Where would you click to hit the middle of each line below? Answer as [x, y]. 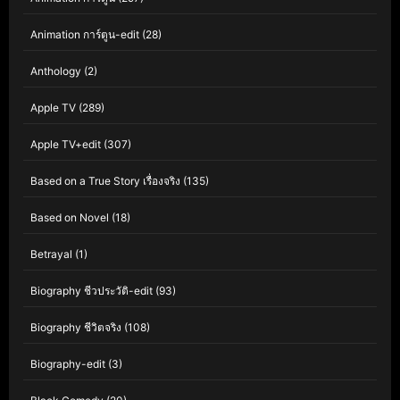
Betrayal [51, 254]
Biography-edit [68, 364]
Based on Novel [70, 218]
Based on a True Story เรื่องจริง [105, 181]
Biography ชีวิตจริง [76, 328]
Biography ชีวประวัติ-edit [92, 291]
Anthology [56, 71]
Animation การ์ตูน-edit [85, 35]
